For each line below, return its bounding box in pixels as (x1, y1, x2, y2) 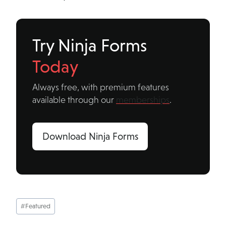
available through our (32, 95, 116, 105)
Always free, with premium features (32, 82, 169, 93)
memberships (116, 95, 169, 105)
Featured (25, 202, 50, 210)
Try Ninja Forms (32, 35, 147, 56)
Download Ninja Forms (42, 131, 138, 142)
